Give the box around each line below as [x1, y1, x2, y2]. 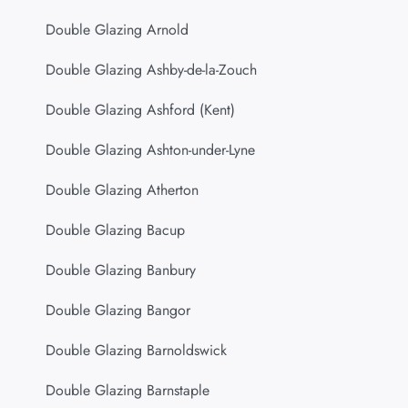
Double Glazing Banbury [46, 260, 196, 281]
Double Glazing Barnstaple [46, 380, 209, 402]
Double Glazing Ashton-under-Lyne [46, 139, 255, 161]
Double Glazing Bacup [46, 219, 185, 241]
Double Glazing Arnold [46, 19, 189, 41]
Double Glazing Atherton [46, 179, 199, 201]
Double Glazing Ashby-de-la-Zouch [46, 59, 257, 81]
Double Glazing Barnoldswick [46, 340, 227, 362]
